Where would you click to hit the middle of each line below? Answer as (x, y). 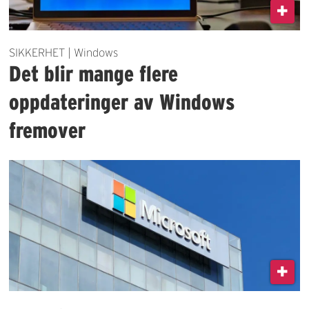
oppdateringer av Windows (122, 102)
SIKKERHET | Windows (64, 53)
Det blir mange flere (94, 74)
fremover (48, 130)
